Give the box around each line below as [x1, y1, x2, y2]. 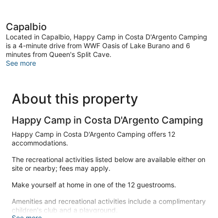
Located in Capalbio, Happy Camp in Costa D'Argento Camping [6, 32, 207, 41]
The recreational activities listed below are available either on [12, 155, 205, 163]
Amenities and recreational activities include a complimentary [12, 197, 206, 205]
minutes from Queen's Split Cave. [6, 50, 111, 58]
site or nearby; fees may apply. [12, 163, 110, 172]
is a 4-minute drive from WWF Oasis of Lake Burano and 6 [6, 41, 190, 50]
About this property [12, 90, 138, 107]
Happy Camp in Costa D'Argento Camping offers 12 [12, 129, 175, 138]
